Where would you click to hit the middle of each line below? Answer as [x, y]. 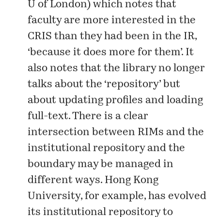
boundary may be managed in [101, 164]
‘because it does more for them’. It [111, 52]
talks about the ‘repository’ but [104, 84]
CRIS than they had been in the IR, [112, 36]
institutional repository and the [107, 148]
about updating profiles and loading [116, 100]
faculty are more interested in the [112, 20]
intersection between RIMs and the [116, 132]
